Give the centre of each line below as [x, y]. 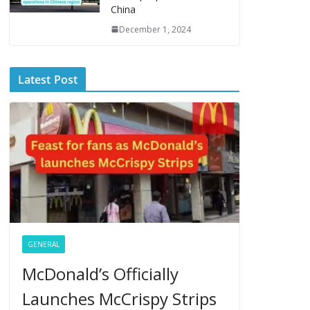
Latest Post [48, 79]
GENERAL [43, 245]
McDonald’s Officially [100, 274]
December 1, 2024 [155, 29]
